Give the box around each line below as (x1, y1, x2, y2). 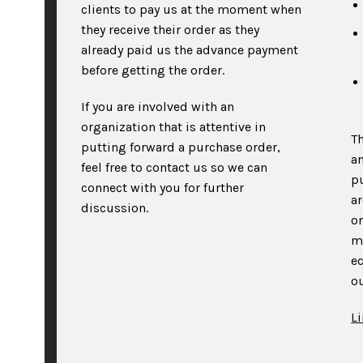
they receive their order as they (81, 22, 259, 37)
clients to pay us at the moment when (81, 2, 301, 17)
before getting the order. (81, 62, 224, 78)
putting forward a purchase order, (81, 139, 280, 155)
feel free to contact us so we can (81, 160, 267, 175)
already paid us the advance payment (81, 42, 298, 58)
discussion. (81, 200, 148, 216)
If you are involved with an (81, 99, 234, 114)
